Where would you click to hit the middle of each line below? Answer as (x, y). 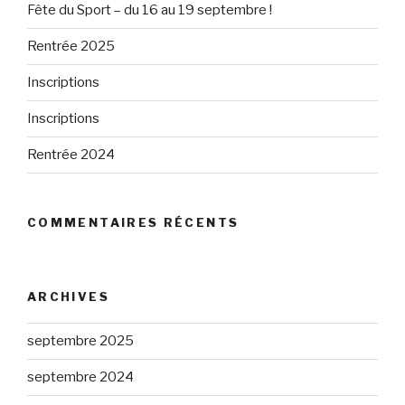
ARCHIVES (68, 297)
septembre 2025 (80, 341)
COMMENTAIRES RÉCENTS (133, 222)
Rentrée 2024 (71, 155)
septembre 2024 (80, 377)
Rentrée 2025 (71, 46)
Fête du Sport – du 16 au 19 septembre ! (150, 10)
